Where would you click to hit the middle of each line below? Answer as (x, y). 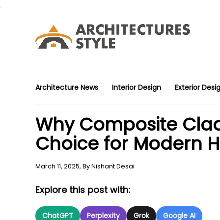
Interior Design (137, 87)
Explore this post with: (83, 190)
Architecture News (67, 87)
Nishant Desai (113, 166)
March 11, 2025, (59, 166)
